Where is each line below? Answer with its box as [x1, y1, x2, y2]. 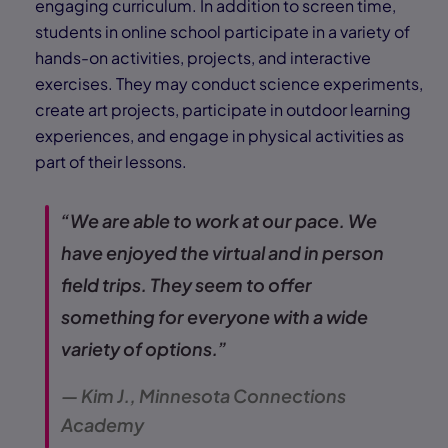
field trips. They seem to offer [61, 272, 312, 296]
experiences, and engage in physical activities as [35, 124, 404, 146]
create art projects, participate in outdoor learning [35, 98, 411, 120]
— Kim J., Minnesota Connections [61, 383, 346, 407]
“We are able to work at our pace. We [61, 208, 377, 232]
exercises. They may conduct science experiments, [35, 72, 423, 94]
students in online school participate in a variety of [35, 20, 410, 42]
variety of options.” [61, 336, 227, 360]
